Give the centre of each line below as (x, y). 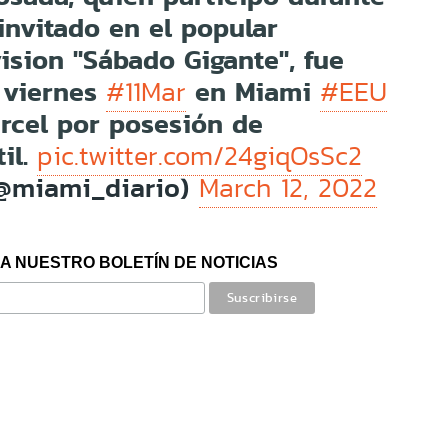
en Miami (253, 91)
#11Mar (146, 91)
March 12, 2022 (288, 187)
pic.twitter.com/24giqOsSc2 (200, 155)
